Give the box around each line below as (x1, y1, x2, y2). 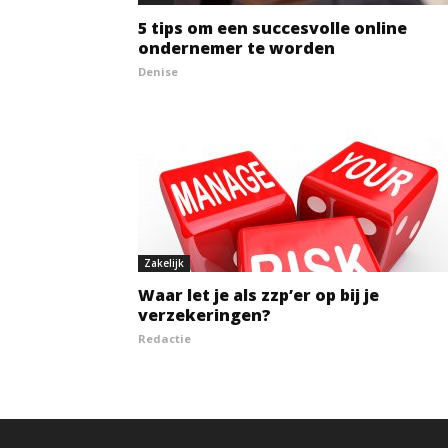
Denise (138, 64, 178, 79)
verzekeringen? (138, 304, 271, 326)
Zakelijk (144, 256, 184, 270)
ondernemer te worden (138, 37, 335, 59)
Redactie (138, 331, 191, 346)
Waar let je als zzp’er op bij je (138, 284, 379, 306)
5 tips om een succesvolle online (138, 17, 407, 39)
